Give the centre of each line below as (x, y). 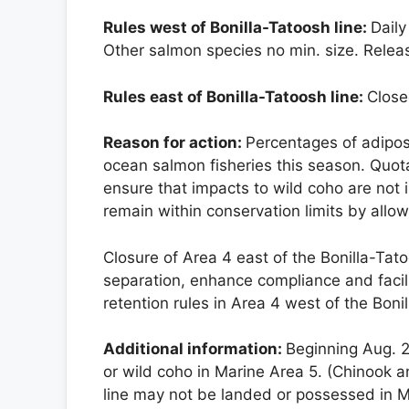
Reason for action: (174, 143)
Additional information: (194, 349)
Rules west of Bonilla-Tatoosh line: (237, 28)
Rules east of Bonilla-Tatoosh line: (235, 96)
